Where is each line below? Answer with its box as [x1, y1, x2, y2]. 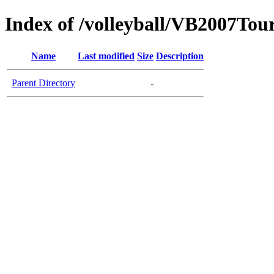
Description [156, 50, 204, 61]
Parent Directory [12, 77, 75, 88]
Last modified [78, 50, 135, 61]
